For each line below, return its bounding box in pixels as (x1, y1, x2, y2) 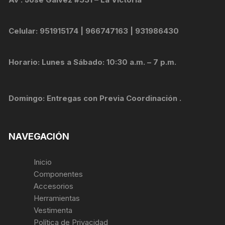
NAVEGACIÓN (9, 131, 70, 142)
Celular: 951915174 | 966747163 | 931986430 (9, 26, 179, 36)
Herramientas (34, 193, 82, 203)
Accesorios (34, 181, 74, 191)
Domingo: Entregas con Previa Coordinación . (9, 93, 182, 103)
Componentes (34, 169, 83, 179)
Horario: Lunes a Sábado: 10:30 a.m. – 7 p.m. (9, 57, 177, 67)
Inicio (34, 157, 52, 167)
